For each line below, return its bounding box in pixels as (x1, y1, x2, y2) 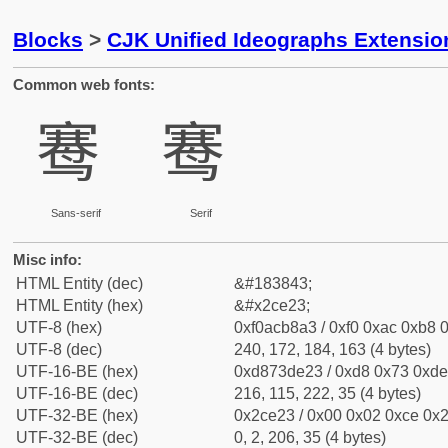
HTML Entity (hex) (16, 297, 143, 314)
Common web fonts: (13, 76, 155, 93)
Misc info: (13, 251, 82, 268)
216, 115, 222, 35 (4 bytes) (234, 385, 421, 402)
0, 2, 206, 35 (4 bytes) (234, 429, 386, 446)
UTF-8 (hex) (16, 319, 102, 336)
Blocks (13, 28, 83, 51)
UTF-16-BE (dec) (16, 385, 138, 402)
